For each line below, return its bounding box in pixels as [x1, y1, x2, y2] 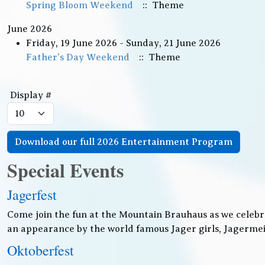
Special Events [7, 156, 124, 184]
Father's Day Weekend [26, 52, 130, 63]
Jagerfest [7, 185, 57, 204]
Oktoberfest [7, 241, 74, 260]
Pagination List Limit [7, 75, 100, 86]
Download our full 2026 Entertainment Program [15, 137, 232, 147]
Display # [9, 90, 51, 101]
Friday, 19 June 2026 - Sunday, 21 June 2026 [26, 38, 221, 49]
